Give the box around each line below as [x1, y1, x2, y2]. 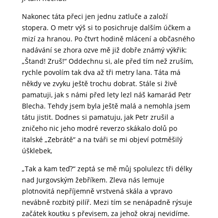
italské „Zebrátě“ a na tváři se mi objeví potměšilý [21, 135, 182, 145]
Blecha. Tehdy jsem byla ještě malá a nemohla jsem [21, 101, 190, 111]
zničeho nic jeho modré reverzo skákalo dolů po [21, 124, 177, 133]
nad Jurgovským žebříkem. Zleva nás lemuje [21, 175, 164, 185]
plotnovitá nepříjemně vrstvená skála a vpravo [21, 186, 172, 196]
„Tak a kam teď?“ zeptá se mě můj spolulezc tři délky [21, 164, 192, 174]
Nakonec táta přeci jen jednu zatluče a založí [21, 12, 168, 21]
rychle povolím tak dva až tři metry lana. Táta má [21, 68, 181, 77]
